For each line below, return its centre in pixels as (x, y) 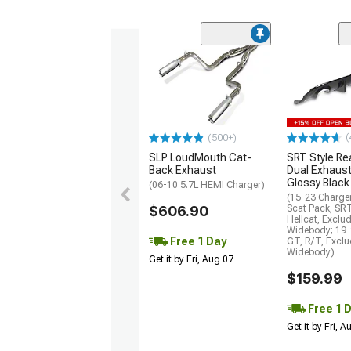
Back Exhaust (183, 170)
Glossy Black (318, 183)
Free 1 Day (197, 242)
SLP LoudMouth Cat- (200, 158)
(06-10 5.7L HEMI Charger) (207, 185)
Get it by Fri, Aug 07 (191, 260)
